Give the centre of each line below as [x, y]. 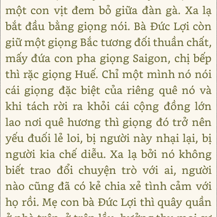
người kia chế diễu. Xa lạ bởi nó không [108, 154]
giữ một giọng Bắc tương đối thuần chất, [108, 42]
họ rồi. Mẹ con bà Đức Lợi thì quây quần [108, 202]
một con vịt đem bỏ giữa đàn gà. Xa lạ [108, 10]
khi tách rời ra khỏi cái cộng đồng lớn [108, 106]
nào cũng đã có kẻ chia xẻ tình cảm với [108, 186]
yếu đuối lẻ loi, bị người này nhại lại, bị [108, 138]
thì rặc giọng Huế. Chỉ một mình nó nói [108, 74]
